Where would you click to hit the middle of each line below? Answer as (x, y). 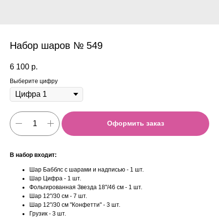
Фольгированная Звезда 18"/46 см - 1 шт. (86, 187)
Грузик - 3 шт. (48, 213)
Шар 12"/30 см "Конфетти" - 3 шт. (75, 205)
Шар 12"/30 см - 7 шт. (58, 196)
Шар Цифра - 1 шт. (55, 178)
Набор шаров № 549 (56, 45)
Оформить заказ (135, 123)
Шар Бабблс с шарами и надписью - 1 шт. (87, 169)
